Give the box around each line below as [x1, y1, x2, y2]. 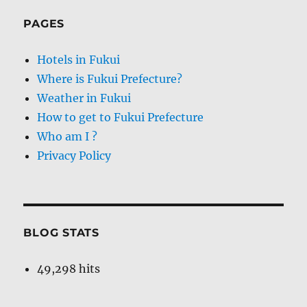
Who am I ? [37, 129, 98, 143]
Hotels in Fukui [37, 52, 121, 66]
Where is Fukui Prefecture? [37, 71, 183, 86]
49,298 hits [37, 261, 101, 275]
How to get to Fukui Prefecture [37, 110, 204, 124]
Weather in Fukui [37, 90, 132, 105]
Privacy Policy [37, 148, 112, 162]
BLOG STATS [23, 225, 99, 239]
